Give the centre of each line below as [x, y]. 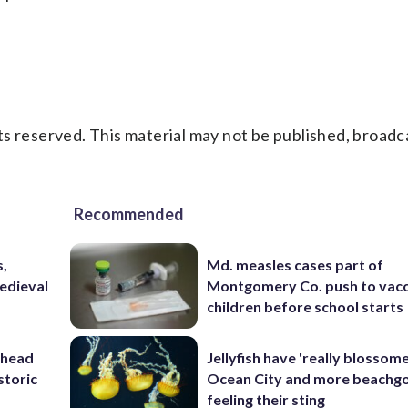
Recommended [129, 214]
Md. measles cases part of [296, 265]
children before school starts [306, 307]
